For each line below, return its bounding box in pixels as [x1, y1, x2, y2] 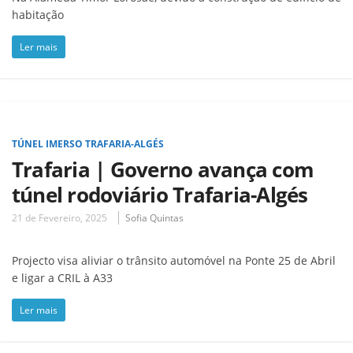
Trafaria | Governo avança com [12, 154, 314, 184]
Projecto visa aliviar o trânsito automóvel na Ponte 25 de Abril [12, 252, 336, 268]
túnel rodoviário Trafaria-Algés [12, 180, 308, 209]
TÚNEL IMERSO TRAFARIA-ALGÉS [12, 136, 164, 150]
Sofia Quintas [125, 210, 184, 225]
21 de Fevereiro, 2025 [12, 210, 107, 225]
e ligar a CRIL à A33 [12, 269, 113, 285]
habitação [12, 6, 64, 22]
